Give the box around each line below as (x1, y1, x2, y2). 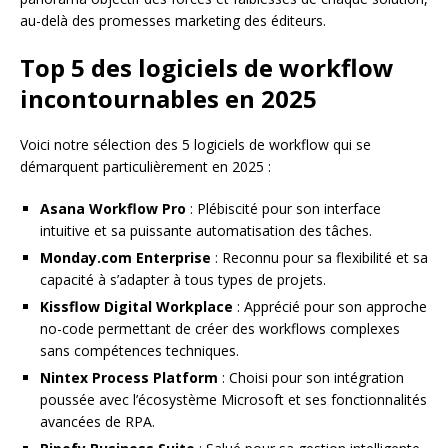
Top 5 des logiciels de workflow (20, 50, 394, 84)
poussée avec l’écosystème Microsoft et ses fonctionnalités (40, 389, 427, 409)
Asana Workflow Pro (40, 198, 186, 218)
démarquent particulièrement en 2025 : (20, 156, 271, 176)
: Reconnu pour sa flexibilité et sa (211, 247, 428, 267)
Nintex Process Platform (40, 367, 218, 387)
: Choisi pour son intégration (218, 367, 404, 387)
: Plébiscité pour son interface (186, 198, 381, 218)
